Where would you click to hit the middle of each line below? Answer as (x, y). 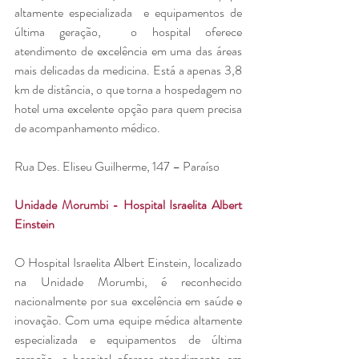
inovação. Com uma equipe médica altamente (128, 320)
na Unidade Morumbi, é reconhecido (128, 281)
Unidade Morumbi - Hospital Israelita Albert (128, 204)
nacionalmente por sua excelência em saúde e (128, 301)
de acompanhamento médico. (87, 127)
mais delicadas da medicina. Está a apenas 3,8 (128, 70)
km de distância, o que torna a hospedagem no (128, 89)
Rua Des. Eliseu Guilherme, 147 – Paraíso (117, 166)
